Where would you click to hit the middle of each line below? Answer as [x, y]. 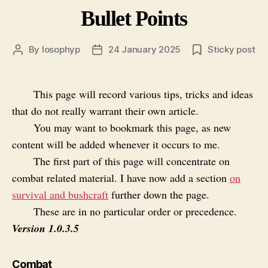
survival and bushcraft [60, 194]
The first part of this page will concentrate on [132, 161]
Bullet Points [134, 18]
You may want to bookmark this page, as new [132, 127]
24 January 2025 [144, 49]
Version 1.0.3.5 [45, 228]
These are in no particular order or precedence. [135, 211]
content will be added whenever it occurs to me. [116, 144]
